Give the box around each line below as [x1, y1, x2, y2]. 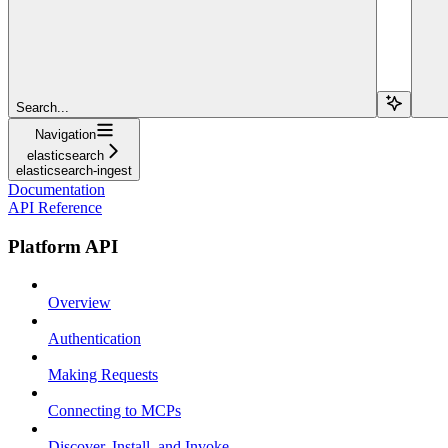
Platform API [8, 235, 118, 257]
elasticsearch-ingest [16, 162, 132, 178]
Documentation [8, 180, 105, 198]
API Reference [8, 198, 102, 216]
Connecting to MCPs [48, 402, 181, 420]
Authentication [48, 330, 141, 348]
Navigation [34, 126, 96, 142]
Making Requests [48, 366, 158, 384]
